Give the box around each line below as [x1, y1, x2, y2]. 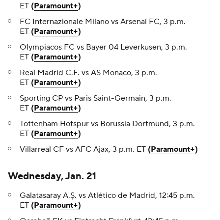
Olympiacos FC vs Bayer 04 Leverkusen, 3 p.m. [20, 42, 187, 53]
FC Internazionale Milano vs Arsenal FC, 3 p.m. [20, 17, 186, 27]
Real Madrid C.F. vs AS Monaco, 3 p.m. [20, 68, 157, 78]
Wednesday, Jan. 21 [8, 170, 96, 183]
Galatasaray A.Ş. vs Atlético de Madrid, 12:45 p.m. [20, 191, 195, 201]
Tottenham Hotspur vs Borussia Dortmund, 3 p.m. [20, 119, 195, 129]
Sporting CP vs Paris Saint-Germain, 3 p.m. [20, 93, 171, 104]
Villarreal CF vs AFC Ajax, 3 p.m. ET [20, 144, 148, 155]
